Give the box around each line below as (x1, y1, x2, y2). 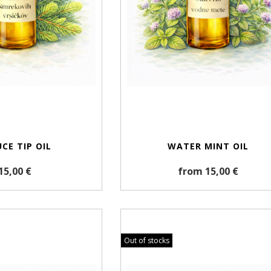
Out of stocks (124, 235, 170, 246)
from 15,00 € (177, 165, 238, 178)
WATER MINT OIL (167, 140, 249, 152)
